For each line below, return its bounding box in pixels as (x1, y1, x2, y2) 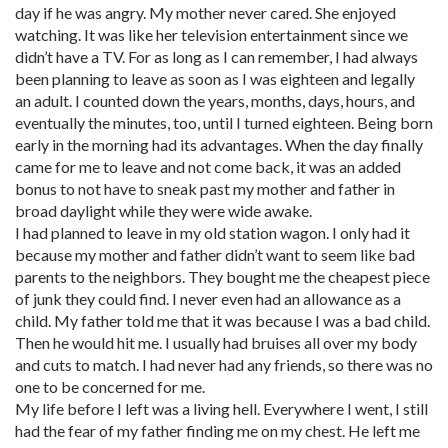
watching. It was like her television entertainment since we (15, 25, 408, 44)
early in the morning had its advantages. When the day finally (15, 135, 423, 154)
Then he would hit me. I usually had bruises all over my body (15, 333, 417, 352)
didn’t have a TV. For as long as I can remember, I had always (15, 47, 418, 66)
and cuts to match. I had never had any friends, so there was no (15, 355, 433, 374)
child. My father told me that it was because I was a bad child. (15, 311, 430, 330)
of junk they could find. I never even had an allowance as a (15, 289, 401, 308)
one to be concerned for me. (15, 377, 205, 396)
